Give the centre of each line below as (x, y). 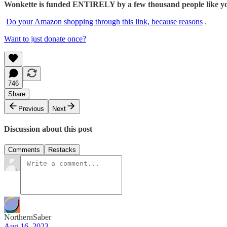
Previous (31, 108)
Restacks (62, 150)
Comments (24, 150)
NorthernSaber (28, 217)
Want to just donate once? (45, 39)
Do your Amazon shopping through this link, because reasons (104, 21)
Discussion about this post (48, 129)
